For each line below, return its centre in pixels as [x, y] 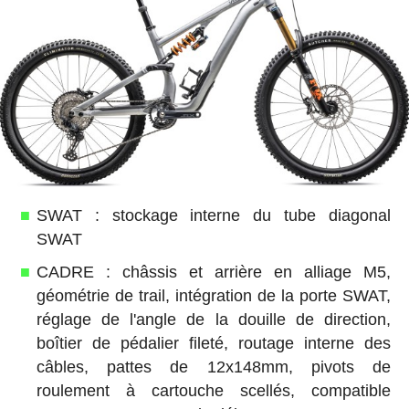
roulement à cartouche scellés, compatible [214, 390]
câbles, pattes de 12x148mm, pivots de [214, 367]
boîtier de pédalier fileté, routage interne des [214, 343]
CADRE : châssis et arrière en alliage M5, [214, 272]
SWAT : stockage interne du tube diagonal [214, 215]
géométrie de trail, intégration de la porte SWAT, [214, 295]
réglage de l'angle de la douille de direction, [214, 319]
